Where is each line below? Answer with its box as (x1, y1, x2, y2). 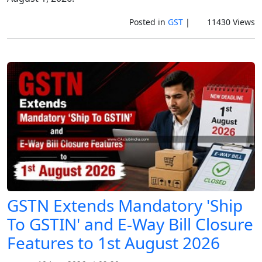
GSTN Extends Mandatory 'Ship (7, 194, 243, 217)
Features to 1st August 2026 (7, 232, 220, 254)
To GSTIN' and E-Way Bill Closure (7, 213, 253, 236)
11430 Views (205, 16, 255, 27)
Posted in (129, 16, 168, 27)
